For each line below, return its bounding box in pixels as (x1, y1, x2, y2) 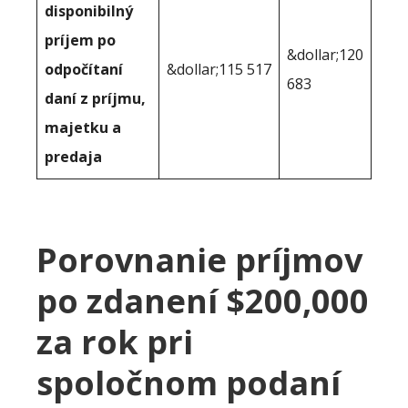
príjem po (45, 29, 116, 50)
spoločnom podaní (36, 360, 341, 405)
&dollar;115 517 (167, 58, 271, 79)
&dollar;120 (287, 44, 363, 65)
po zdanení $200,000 (36, 278, 369, 323)
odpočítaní (45, 58, 123, 79)
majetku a (45, 117, 121, 138)
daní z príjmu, (45, 87, 146, 108)
